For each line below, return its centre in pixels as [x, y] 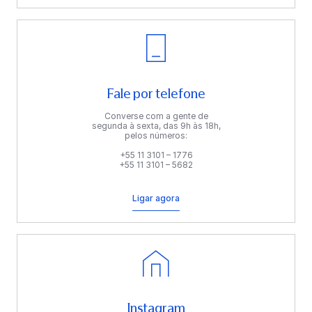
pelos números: [156, 135]
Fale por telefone [156, 94]
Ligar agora [156, 198]
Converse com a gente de [156, 116]
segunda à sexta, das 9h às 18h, [156, 125]
